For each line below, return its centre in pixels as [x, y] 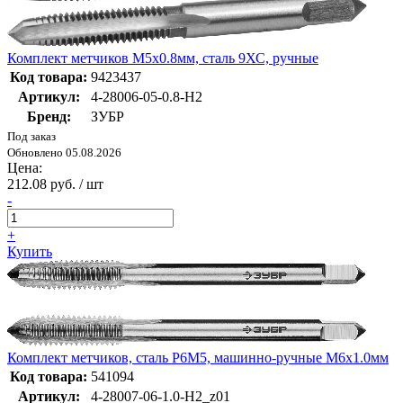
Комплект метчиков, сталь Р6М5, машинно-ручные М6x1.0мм [198, 357]
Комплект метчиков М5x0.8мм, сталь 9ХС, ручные [163, 58]
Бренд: [49, 116]
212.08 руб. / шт [55, 184]
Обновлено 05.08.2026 [64, 152]
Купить [30, 251]
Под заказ [31, 136]
